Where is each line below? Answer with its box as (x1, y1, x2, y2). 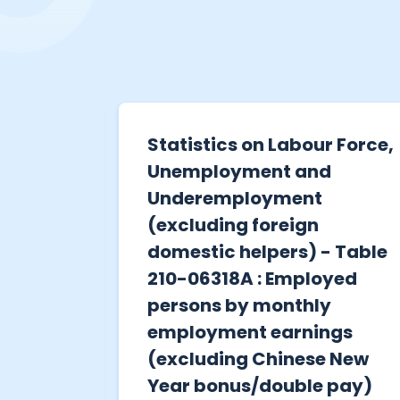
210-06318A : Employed (146, 265, 357, 291)
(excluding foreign (146, 212, 319, 237)
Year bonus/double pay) (146, 372, 372, 398)
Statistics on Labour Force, (146, 131, 394, 157)
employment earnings (146, 319, 353, 345)
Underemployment (146, 185, 322, 211)
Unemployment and (146, 158, 331, 184)
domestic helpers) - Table (146, 238, 387, 264)
